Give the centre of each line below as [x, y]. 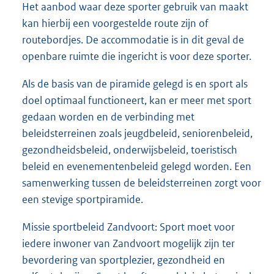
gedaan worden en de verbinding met [108, 117]
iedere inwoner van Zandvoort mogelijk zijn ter [128, 244]
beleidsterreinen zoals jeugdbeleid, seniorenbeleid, [137, 134]
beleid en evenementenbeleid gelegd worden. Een [137, 167]
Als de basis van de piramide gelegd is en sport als [135, 84]
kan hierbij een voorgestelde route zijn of [115, 24]
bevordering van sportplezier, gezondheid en [124, 260]
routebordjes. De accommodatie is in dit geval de [133, 40]
